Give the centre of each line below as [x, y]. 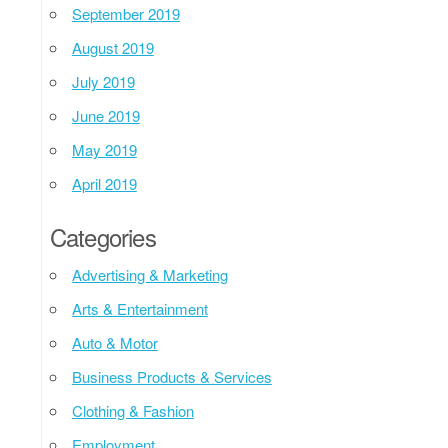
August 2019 [112, 47]
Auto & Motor [114, 342]
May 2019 [104, 149]
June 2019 [105, 115]
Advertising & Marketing [149, 274]
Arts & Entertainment [139, 308]
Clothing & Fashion [132, 410]
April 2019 [104, 183]
